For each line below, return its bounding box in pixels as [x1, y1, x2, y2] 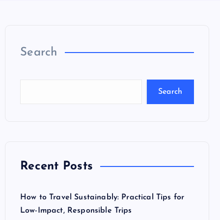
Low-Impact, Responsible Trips [20, 207, 132, 215]
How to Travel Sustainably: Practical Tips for [20, 193, 185, 201]
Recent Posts [20, 161, 93, 172]
